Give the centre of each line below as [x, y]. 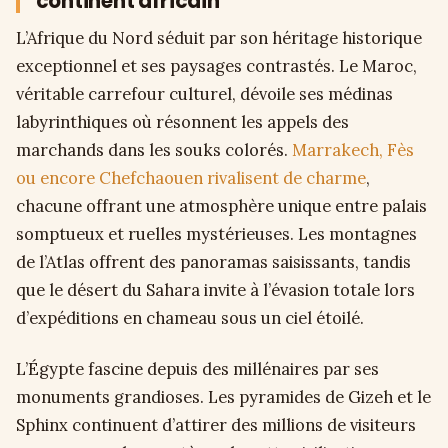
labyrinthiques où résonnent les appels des [182, 122]
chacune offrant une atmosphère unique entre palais [221, 206]
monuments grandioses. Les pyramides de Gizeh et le [223, 397]
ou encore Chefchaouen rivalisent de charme [191, 178]
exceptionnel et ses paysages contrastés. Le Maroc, [216, 66]
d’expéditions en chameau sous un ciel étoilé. [190, 318]
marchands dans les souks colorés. [154, 150]
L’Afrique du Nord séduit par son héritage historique [219, 38]
